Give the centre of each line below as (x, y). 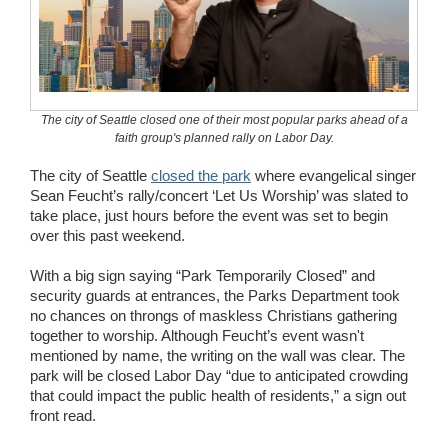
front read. (63, 415)
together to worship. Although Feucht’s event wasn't (197, 335)
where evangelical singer (333, 175)
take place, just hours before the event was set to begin (209, 215)
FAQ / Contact (132, 75)
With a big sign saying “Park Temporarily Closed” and (202, 275)
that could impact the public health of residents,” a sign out (218, 395)
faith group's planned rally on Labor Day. (224, 138)
